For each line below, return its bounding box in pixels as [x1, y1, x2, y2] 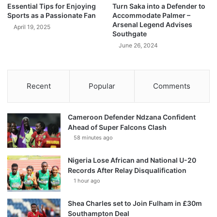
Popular [88, 81, 115, 91]
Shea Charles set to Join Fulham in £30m [68, 199, 202, 208]
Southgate [112, 30, 147, 38]
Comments [153, 81, 191, 91]
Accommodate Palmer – [112, 11, 190, 20]
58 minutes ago [74, 134, 113, 141]
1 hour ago [74, 177, 100, 185]
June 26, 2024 [119, 42, 158, 49]
